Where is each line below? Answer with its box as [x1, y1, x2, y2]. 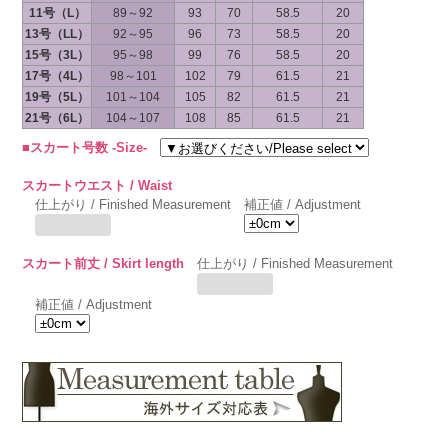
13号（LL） [25, 27, 90, 41]
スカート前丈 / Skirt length [22, 256, 185, 271]
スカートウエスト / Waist [22, 178, 173, 193]
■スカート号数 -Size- [22, 140, 148, 155]
